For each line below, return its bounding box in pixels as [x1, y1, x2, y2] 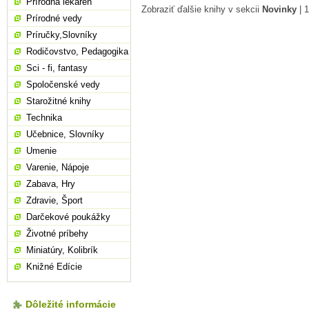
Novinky [262, 3, 297, 14]
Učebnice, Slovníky [26, 129, 104, 139]
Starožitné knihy [26, 96, 91, 106]
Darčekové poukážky [26, 212, 110, 222]
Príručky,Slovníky [26, 30, 97, 40]
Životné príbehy [26, 228, 88, 239]
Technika [26, 112, 62, 123]
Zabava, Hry [26, 179, 75, 189]
